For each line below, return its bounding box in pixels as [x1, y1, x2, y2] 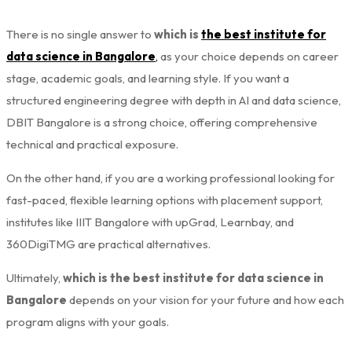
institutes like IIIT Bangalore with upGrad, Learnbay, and [6, 214, 294, 229]
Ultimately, [6, 269, 63, 285]
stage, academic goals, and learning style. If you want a [6, 70, 289, 86]
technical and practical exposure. [6, 136, 178, 152]
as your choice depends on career [158, 48, 339, 64]
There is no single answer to [6, 26, 154, 42]
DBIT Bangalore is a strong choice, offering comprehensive [6, 114, 317, 130]
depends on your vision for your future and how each [67, 291, 344, 307]
